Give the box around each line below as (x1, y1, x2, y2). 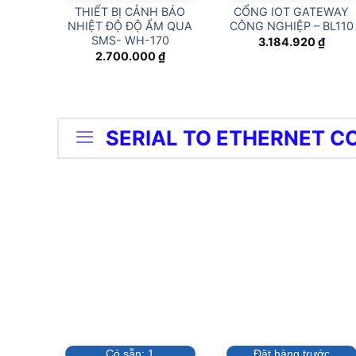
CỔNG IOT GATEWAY (234, 5, 350, 19)
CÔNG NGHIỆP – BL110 (229, 19, 354, 33)
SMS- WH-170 (91, 33, 169, 48)
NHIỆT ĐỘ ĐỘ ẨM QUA (68, 19, 193, 33)
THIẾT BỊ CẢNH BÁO (75, 5, 186, 19)
